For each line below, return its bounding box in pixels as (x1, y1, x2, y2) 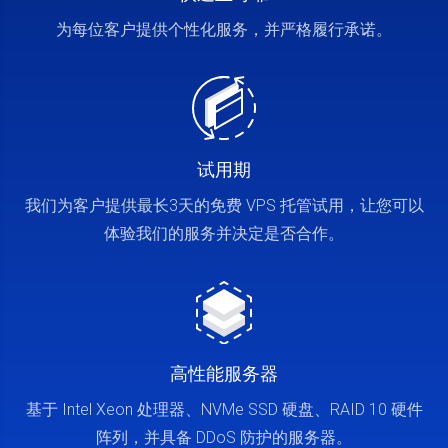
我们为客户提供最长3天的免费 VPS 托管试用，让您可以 (24, 196, 424, 215)
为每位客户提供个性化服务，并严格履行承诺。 (56, 20, 392, 39)
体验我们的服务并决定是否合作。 (104, 224, 344, 243)
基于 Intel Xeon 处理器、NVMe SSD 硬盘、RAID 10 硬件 (25, 400, 423, 419)
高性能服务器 (170, 363, 278, 384)
